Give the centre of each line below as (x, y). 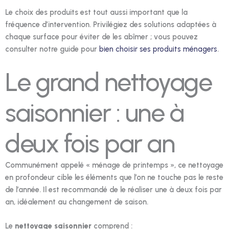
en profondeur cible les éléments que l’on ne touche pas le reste (114, 177)
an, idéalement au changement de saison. (77, 202)
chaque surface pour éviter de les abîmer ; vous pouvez (101, 37)
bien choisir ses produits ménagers (158, 49)
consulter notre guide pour (52, 49)
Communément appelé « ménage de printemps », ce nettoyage (114, 165)
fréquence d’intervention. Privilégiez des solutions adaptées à (111, 24)
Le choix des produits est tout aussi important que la (96, 12)
